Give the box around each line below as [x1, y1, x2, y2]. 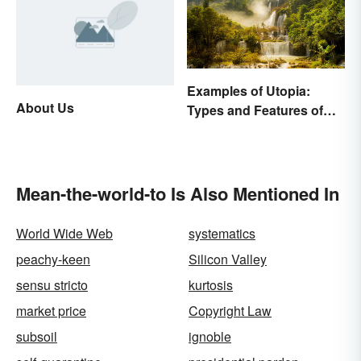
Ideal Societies [187, 120, 276, 139]
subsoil [16, 326, 57, 346]
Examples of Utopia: [187, 81, 310, 101]
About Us [16, 98, 74, 117]
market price [16, 301, 86, 320]
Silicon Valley [189, 249, 267, 268]
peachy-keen [16, 249, 90, 268]
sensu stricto [16, 275, 88, 294]
